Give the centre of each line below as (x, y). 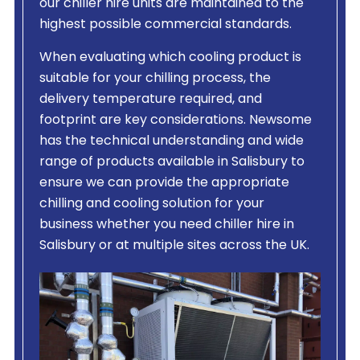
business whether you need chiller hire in (166, 225)
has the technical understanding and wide (171, 142)
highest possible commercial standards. (165, 25)
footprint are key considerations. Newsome (175, 121)
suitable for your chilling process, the (155, 79)
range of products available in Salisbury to (172, 163)
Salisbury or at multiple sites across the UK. (174, 246)
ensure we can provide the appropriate (164, 184)
